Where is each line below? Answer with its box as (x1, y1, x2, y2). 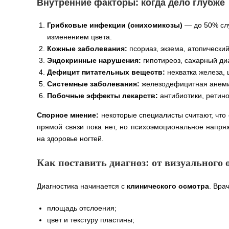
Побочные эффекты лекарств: (47, 91, 158, 100)
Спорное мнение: (37, 110, 99, 119)
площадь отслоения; (47, 203, 117, 212)
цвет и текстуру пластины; (47, 215, 134, 224)
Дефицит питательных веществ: (47, 67, 165, 76)
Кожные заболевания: (47, 44, 127, 53)
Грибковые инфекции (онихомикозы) (47, 20, 182, 29)
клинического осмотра (127, 181, 209, 190)
